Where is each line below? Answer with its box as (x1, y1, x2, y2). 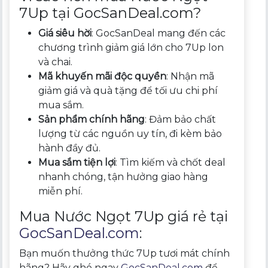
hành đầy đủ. (38, 142, 101, 154)
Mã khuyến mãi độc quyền (38, 70, 167, 82)
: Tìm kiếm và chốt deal (115, 156, 226, 168)
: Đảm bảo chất (145, 113, 217, 125)
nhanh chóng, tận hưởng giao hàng (38, 170, 209, 182)
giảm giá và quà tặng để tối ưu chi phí (38, 84, 218, 96)
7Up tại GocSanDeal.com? (19, 4, 202, 22)
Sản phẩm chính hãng (38, 113, 145, 125)
